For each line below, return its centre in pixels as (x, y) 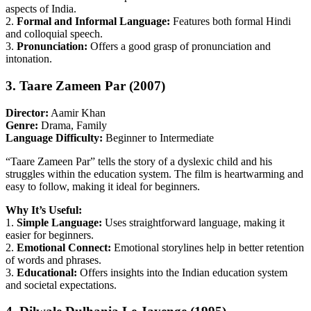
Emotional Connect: (64, 247)
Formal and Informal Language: (93, 22)
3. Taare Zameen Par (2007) (85, 85)
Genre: (22, 125)
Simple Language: (59, 222)
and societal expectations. (61, 285)
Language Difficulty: (54, 137)
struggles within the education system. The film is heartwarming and (154, 174)
